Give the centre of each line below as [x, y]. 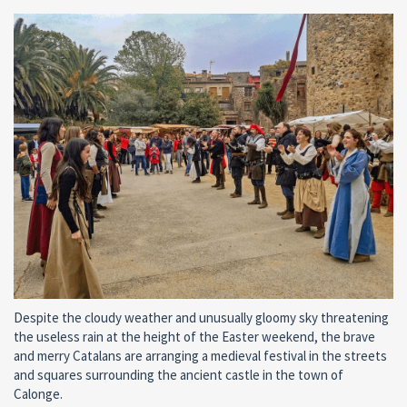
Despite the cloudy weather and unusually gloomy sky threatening [201, 317]
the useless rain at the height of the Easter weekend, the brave [194, 336]
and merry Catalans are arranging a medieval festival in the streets [200, 355]
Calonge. [38, 393]
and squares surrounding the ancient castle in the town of [179, 374]
